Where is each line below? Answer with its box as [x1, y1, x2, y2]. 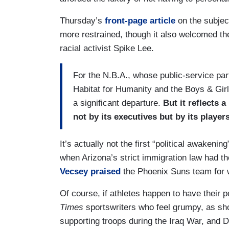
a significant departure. [73, 98, 163, 108]
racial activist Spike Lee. [60, 43, 154, 53]
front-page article [105, 15, 175, 26]
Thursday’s [60, 15, 105, 26]
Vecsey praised [60, 166, 121, 176]
